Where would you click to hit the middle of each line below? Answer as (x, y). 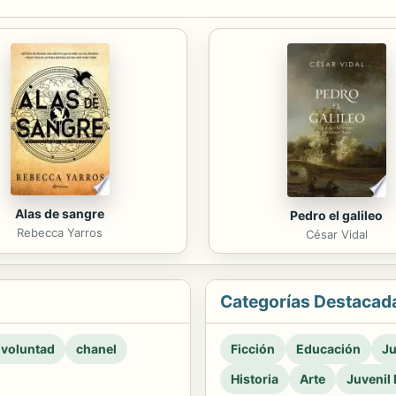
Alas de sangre (60, 213)
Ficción (253, 348)
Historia (255, 378)
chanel (96, 348)
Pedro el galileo (336, 215)
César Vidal (336, 234)
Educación (328, 348)
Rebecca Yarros (60, 232)
